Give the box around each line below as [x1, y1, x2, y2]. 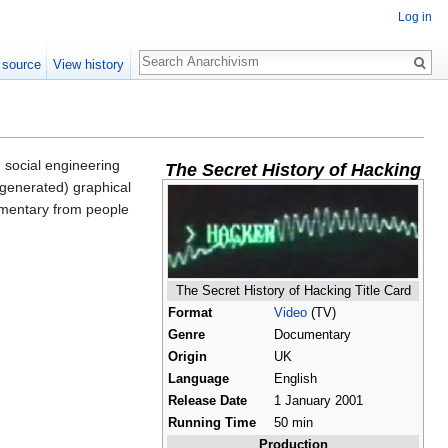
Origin [168, 349, 207, 364]
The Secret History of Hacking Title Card [175, 283, 411, 298]
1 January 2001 [274, 393, 363, 408]
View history [53, 57, 125, 72]
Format [168, 305, 212, 320]
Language [168, 371, 229, 386]
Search [138, 40, 205, 63]
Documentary [274, 327, 351, 342]
